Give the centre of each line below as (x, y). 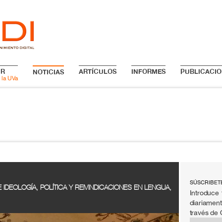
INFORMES (148, 71)
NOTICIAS (48, 72)
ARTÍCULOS (97, 71)
